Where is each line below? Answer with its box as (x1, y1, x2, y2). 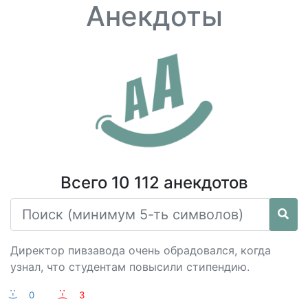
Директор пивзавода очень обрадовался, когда (10, 243, 271, 257)
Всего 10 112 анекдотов (60, 173, 248, 192)
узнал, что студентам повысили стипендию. (10, 260, 250, 274)
